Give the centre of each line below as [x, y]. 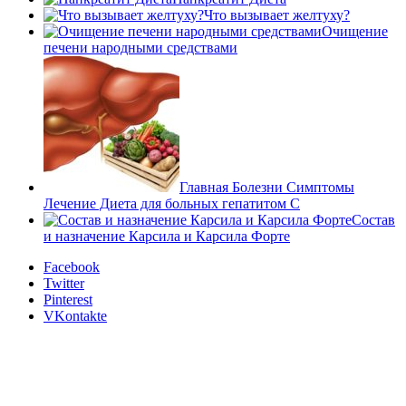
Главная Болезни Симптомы [267, 187]
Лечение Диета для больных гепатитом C [172, 203]
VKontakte [75, 315]
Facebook [72, 266]
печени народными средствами [140, 47]
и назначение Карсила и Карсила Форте [167, 236]
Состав [373, 219]
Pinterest [68, 299]
